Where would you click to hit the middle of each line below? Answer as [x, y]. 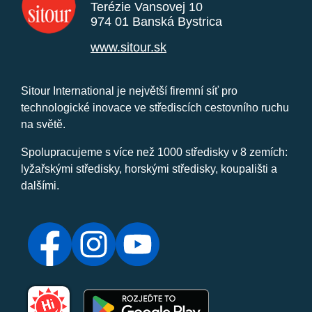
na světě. [43, 125]
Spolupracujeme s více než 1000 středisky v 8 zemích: [154, 153]
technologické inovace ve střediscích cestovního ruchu [155, 108]
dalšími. [40, 186]
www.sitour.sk [128, 48]
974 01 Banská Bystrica [156, 22]
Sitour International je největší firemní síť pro [129, 91]
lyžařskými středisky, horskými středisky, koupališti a [149, 169]
